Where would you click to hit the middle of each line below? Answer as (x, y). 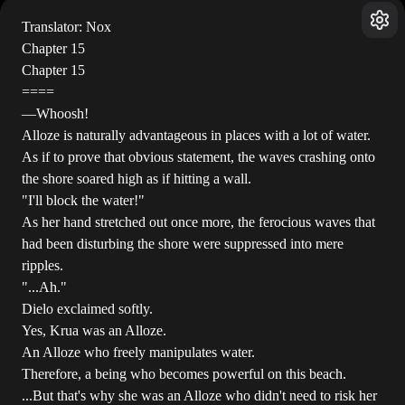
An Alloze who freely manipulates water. (138, 352)
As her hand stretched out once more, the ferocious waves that (198, 222)
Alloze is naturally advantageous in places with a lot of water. (196, 135)
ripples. (42, 265)
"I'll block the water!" (83, 200)
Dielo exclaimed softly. (87, 309)
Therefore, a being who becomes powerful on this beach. (184, 374)
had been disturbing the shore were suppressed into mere (183, 244)
